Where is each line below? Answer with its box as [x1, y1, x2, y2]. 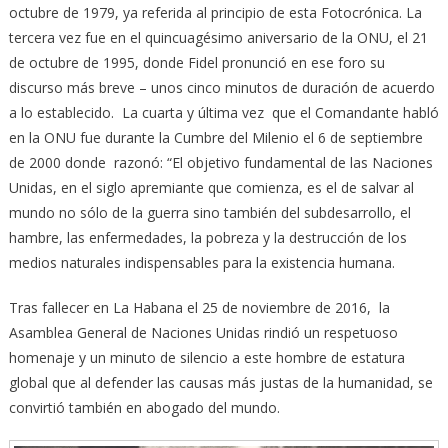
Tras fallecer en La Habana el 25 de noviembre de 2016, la [8, 298, 390, 318]
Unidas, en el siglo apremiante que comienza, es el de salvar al [8, 178, 414, 198]
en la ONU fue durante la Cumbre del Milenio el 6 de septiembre [8, 128, 423, 148]
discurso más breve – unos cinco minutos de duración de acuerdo [8, 78, 435, 98]
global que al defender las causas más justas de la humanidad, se [8, 373, 433, 393]
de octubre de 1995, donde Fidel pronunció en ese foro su [8, 53, 385, 73]
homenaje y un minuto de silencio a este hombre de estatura [8, 348, 405, 368]
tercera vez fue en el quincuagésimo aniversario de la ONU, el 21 [8, 28, 428, 48]
